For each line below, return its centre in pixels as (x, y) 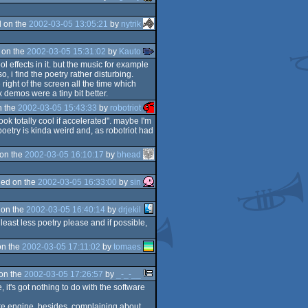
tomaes (127, 246)
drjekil (130, 209)
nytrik (131, 24)
